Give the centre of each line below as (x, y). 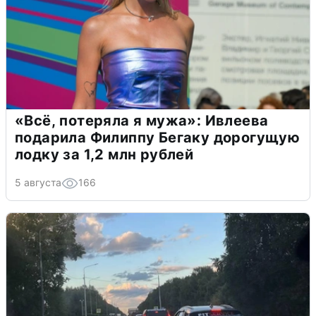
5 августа (38, 182)
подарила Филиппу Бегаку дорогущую (158, 137)
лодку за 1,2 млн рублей (104, 154)
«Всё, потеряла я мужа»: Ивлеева (142, 120)
